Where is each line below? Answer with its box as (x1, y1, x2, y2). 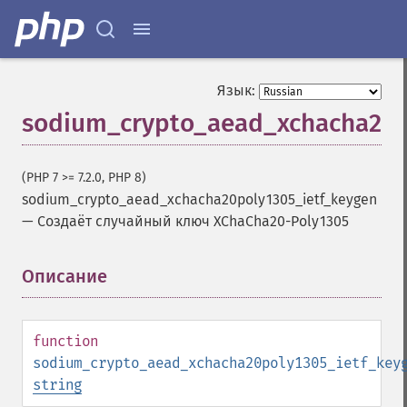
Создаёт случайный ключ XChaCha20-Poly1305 (37, 213, 349, 230)
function (33, 333, 98, 350)
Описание (22, 265, 107, 287)
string (33, 376, 82, 393)
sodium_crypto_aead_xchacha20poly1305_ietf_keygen (22, 191, 377, 208)
